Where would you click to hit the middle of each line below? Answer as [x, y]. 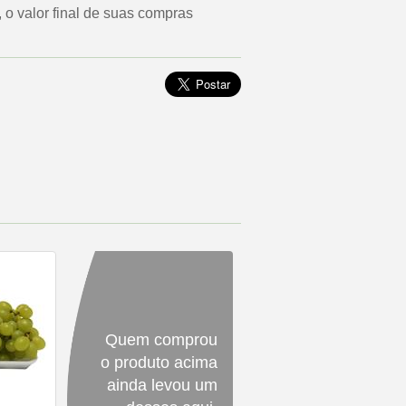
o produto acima [159, 362]
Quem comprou [161, 340]
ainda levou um [162, 385]
